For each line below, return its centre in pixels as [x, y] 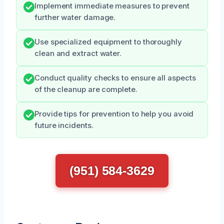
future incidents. [64, 125]
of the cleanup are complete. [86, 89]
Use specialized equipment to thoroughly [108, 42]
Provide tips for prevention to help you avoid [114, 114]
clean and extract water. [78, 53]
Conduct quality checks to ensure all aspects [115, 78]
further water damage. [75, 17]
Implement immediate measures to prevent [112, 6]
